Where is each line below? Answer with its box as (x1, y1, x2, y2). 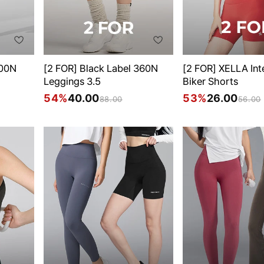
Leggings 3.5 (44, 75, 101, 88)
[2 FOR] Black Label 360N (44, 62, 158, 75)
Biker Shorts (183, 75, 238, 88)
